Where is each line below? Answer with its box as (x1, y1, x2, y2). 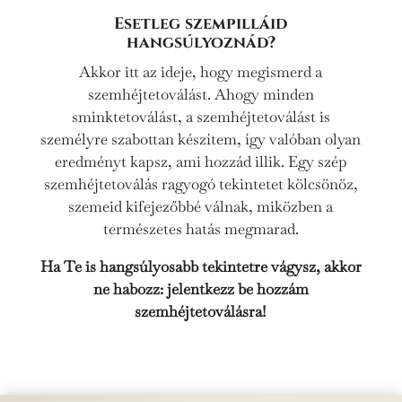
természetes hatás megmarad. (102, 218, 299, 239)
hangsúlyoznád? (126, 31, 275, 54)
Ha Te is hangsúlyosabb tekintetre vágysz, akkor (39, 256, 362, 276)
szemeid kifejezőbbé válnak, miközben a (68, 196, 334, 216)
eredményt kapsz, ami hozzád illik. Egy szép (54, 151, 347, 171)
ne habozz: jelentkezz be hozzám (92, 278, 309, 299)
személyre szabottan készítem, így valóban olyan (40, 128, 362, 149)
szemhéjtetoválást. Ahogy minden (87, 83, 314, 104)
